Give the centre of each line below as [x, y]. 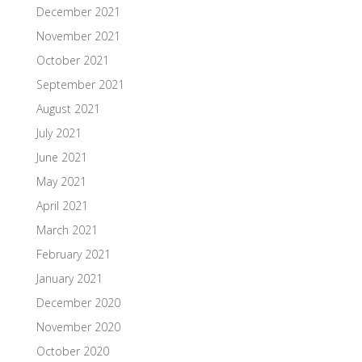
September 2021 [80, 84]
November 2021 [78, 36]
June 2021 [61, 157]
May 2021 [61, 181]
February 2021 [73, 254]
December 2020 [78, 302]
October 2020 [72, 351]
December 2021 [78, 11]
